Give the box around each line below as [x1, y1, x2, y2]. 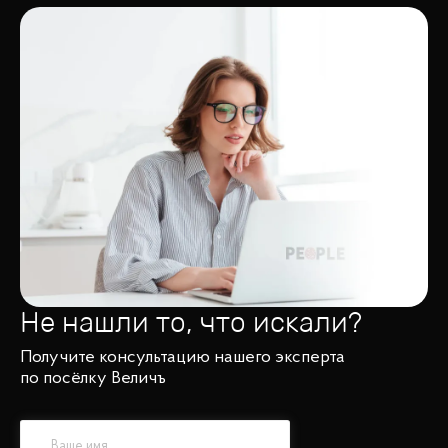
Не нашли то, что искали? [20, 305, 362, 340]
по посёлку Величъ [20, 369, 166, 388]
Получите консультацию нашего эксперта [20, 348, 345, 367]
